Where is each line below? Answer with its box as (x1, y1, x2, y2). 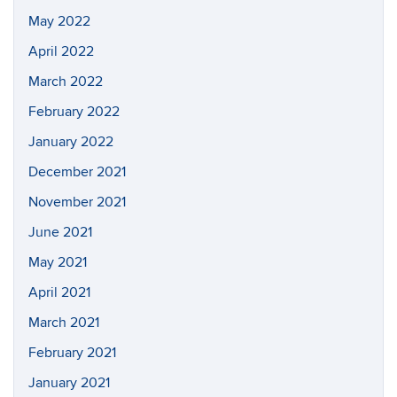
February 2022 (28, 102, 120, 121)
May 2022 (28, 12, 90, 30)
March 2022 (28, 72, 103, 90)
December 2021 (28, 162, 126, 181)
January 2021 (28, 373, 110, 392)
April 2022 (28, 42, 94, 60)
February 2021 (28, 343, 116, 362)
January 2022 (28, 132, 113, 151)
